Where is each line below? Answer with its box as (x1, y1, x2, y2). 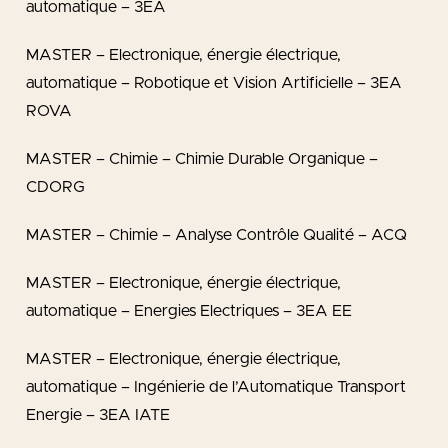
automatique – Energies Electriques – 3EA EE (26, 303, 352, 319)
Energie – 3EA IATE (26, 407, 170, 423)
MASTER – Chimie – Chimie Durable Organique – (26, 151, 378, 167)
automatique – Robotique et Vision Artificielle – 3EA (26, 75, 402, 91)
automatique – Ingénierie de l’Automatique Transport (26, 379, 406, 395)
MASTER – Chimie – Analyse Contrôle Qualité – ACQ (26, 227, 407, 243)
